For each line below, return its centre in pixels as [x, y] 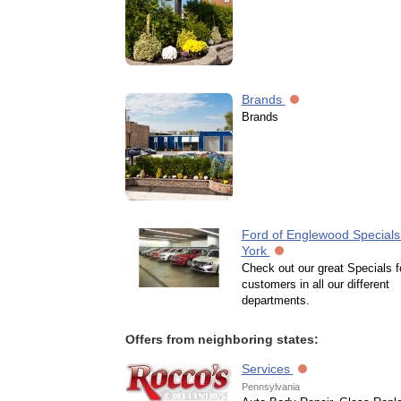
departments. [275, 300]
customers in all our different [315, 284]
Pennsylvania [270, 387]
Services [267, 369]
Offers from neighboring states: [222, 339]
